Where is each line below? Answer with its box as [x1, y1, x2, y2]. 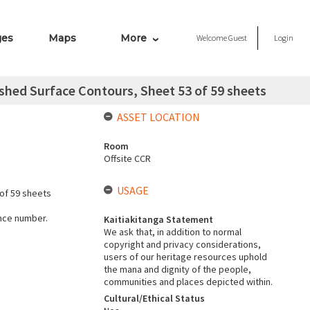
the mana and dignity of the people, [103, 263, 251, 275]
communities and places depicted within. [103, 275, 273, 288]
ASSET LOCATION [116, 110, 200, 124]
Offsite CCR [103, 152, 151, 165]
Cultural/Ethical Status [103, 292, 205, 304]
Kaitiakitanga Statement [103, 213, 213, 226]
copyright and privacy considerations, [103, 238, 261, 250]
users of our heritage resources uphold [103, 250, 267, 263]
